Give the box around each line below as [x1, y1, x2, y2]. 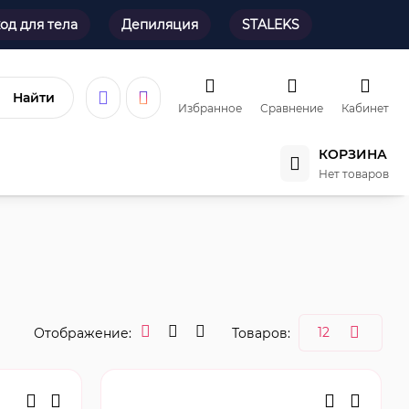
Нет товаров [319, 166, 389, 181]
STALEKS [242, 16, 299, 33]
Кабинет [341, 101, 389, 115]
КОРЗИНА [319, 145, 387, 163]
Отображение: [34, 324, 131, 341]
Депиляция [121, 16, 198, 33]
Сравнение [260, 101, 323, 115]
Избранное [178, 101, 242, 115]
